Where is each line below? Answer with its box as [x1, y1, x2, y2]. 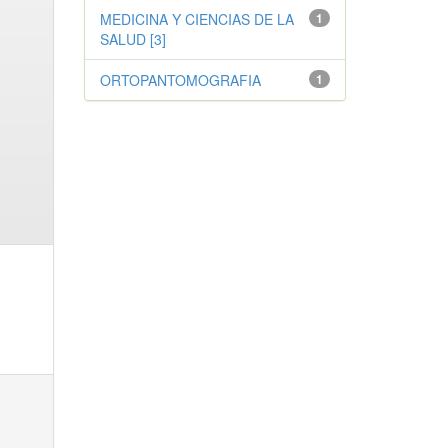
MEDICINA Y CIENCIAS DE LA [99, 8, 294, 29]
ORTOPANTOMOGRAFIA [99, 69, 261, 90]
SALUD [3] [99, 28, 166, 49]
